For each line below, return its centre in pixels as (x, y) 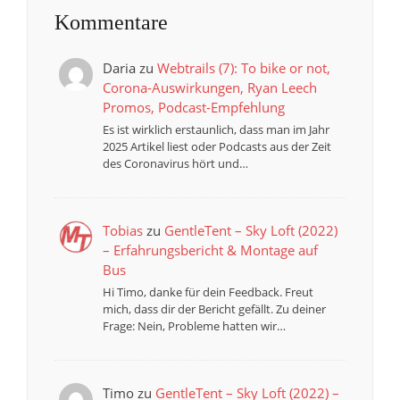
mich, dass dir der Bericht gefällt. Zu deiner (214, 308)
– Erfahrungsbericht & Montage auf (210, 250)
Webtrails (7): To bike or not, (243, 67)
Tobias (122, 230)
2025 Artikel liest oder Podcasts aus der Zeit (217, 146)
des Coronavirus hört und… (175, 163)
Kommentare (111, 22)
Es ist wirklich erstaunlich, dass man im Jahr (216, 129)
